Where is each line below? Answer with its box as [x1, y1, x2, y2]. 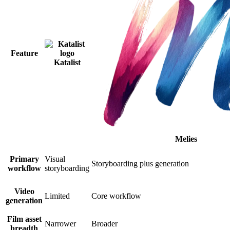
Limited [45, 191, 70, 200]
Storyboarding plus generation [91, 159, 189, 168]
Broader [91, 219, 118, 228]
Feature [10, 48, 38, 57]
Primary [9, 154, 39, 163]
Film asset [7, 214, 42, 223]
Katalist [53, 57, 81, 67]
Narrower [45, 219, 76, 228]
